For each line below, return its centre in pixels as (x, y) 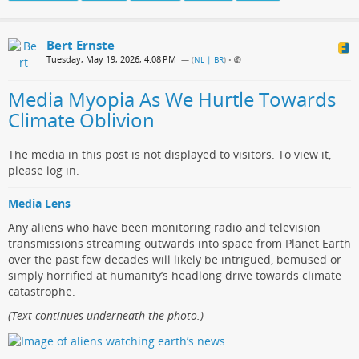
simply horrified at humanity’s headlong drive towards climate (175, 276)
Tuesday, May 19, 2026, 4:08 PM (111, 59)
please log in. (44, 171)
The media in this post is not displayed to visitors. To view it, (169, 155)
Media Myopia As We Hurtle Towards (172, 99)
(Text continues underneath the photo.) (106, 316)
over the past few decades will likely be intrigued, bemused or (175, 260)
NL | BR (209, 60)
